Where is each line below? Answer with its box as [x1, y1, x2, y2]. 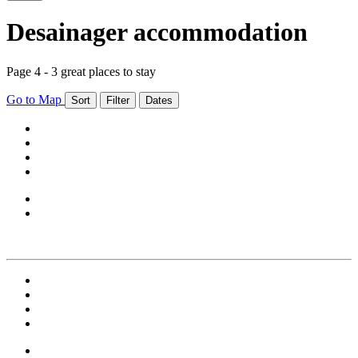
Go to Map [6, 92, 65, 106]
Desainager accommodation [6, 18, 308, 47]
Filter [106, 93, 129, 106]
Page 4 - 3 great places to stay [6, 64, 156, 78]
